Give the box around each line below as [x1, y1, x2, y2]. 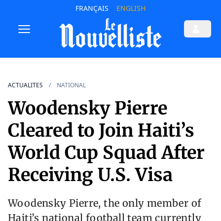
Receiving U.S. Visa [8, 164, 173, 186]
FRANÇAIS [75, 3, 109, 13]
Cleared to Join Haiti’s [8, 119, 194, 142]
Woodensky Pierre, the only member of [8, 197, 202, 210]
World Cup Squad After [8, 142, 205, 164]
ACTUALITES [8, 81, 43, 90]
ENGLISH [116, 3, 146, 13]
